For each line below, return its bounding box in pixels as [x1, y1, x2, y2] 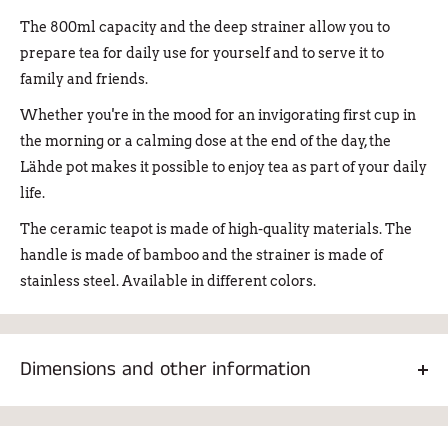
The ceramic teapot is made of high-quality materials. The [20, 220, 412, 237]
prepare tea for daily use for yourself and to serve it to [20, 45, 384, 62]
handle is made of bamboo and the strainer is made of [20, 246, 383, 263]
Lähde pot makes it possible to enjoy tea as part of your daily [20, 158, 427, 175]
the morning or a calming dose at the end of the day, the [20, 132, 391, 149]
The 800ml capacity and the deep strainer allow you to [20, 19, 390, 36]
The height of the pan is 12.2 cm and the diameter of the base [20, 404, 426, 421]
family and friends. [20, 71, 148, 88]
